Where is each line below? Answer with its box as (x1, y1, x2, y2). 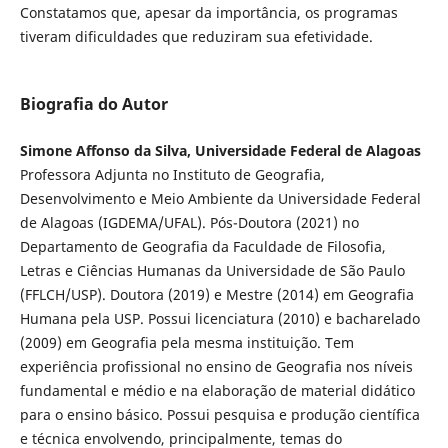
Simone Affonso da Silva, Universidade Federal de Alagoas (19, 141, 421, 161)
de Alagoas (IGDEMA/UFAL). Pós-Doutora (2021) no (19, 213, 359, 233)
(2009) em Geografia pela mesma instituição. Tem (19, 333, 354, 353)
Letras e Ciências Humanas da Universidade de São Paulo (19, 261, 405, 281)
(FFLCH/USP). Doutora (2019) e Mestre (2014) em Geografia (19, 285, 414, 305)
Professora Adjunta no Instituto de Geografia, (19, 165, 325, 185)
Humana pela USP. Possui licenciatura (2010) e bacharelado (19, 309, 420, 329)
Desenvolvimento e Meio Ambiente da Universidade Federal (19, 189, 421, 209)
